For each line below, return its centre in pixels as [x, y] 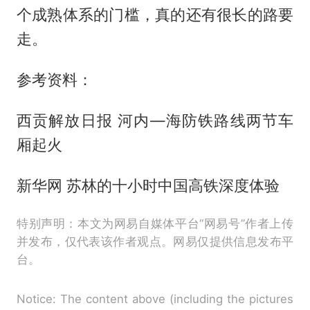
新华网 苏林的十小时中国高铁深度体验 [148, 185]
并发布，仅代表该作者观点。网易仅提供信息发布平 [155, 241]
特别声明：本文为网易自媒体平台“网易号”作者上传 [155, 223]
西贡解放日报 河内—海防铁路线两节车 [155, 120]
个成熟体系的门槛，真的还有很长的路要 [155, 15]
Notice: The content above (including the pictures [155, 299]
